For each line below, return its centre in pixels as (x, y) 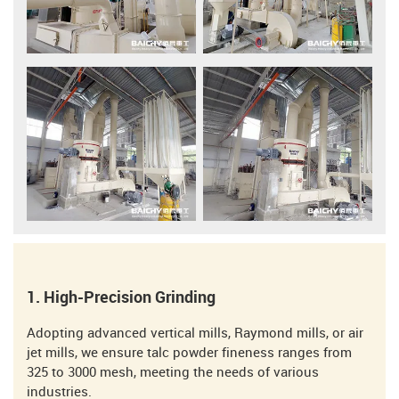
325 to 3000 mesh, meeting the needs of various (173, 374)
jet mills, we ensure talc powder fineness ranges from (189, 354)
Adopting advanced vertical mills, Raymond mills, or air (195, 334)
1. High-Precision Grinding (121, 298)
